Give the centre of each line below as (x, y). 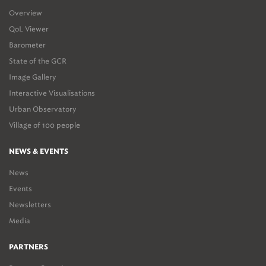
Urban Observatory (42, 109)
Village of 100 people (45, 125)
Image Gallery (32, 77)
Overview (26, 13)
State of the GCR (38, 61)
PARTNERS (28, 247)
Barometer (27, 45)
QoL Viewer (29, 29)
